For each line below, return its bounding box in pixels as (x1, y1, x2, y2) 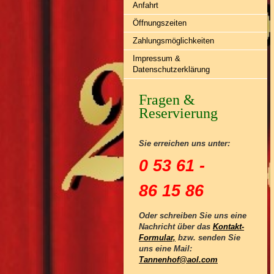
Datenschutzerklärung (133, 65, 210, 74)
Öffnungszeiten (133, 18, 187, 28)
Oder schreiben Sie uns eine (139, 211, 246, 220)
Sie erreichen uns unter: (139, 139, 230, 148)
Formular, (139, 233, 176, 242)
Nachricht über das (139, 222, 213, 231)
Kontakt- (213, 222, 244, 231)
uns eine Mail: (139, 244, 192, 253)
